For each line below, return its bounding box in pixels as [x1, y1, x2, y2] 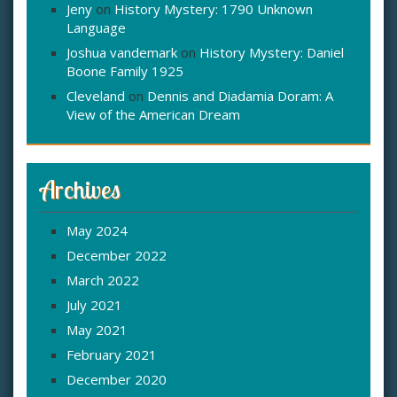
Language [66, 19, 126, 37]
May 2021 [66, 321, 128, 339]
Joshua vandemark [66, 43, 177, 62]
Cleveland [66, 87, 125, 105]
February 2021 [66, 346, 157, 364]
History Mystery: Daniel [199, 43, 344, 62]
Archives [40, 174, 121, 206]
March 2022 [66, 271, 139, 290]
